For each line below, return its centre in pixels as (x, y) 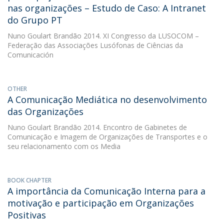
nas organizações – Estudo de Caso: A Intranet (107, 8)
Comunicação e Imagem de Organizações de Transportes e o (107, 137)
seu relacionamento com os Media (64, 146)
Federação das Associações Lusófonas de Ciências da (95, 45)
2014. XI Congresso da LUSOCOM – (140, 36)
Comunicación (30, 55)
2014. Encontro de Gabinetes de (134, 127)
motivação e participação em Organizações (101, 203)
